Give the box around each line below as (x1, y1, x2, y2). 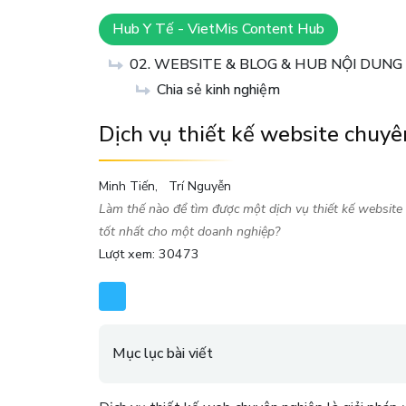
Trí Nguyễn (169, 177, 231, 195)
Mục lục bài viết (112, 343, 213, 363)
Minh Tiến (99, 177, 155, 195)
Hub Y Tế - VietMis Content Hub (112, 18, 324, 39)
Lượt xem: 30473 (99, 244, 199, 263)
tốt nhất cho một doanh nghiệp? (99, 222, 280, 240)
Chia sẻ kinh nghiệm (157, 79, 280, 100)
